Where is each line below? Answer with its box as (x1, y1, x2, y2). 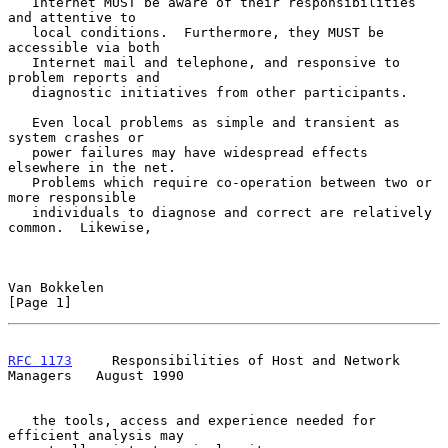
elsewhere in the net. (8, 159, 176, 175)
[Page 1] (8, 294, 72, 310)
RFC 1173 (8, 352, 72, 368)
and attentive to (8, 9, 136, 25)
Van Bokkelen (8, 279, 104, 295)
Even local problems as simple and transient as (8, 114, 32, 130)
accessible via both (8, 39, 160, 55)
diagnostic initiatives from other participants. (8, 84, 32, 100)
